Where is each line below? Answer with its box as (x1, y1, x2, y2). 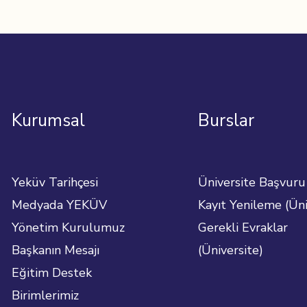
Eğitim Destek (11, 264, 92, 281)
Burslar (198, 109, 254, 133)
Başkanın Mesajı (11, 241, 99, 258)
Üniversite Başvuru (198, 173, 306, 191)
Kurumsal (11, 109, 85, 133)
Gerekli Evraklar (198, 219, 288, 236)
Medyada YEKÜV (11, 196, 107, 213)
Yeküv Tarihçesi (11, 173, 98, 191)
